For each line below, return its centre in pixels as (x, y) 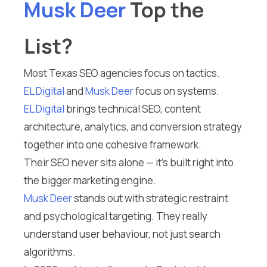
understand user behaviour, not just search (122, 234)
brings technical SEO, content (133, 109)
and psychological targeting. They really (116, 216)
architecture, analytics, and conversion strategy (133, 127)
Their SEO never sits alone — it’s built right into (129, 163)
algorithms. (50, 252)
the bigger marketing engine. (90, 181)
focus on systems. (176, 91)
